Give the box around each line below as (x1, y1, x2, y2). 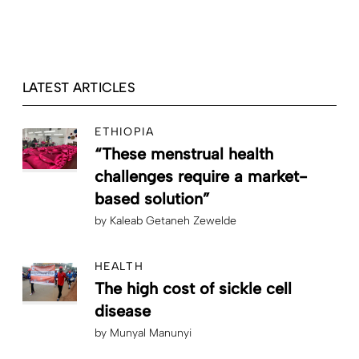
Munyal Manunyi (110, 326, 192, 341)
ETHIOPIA (95, 125, 154, 139)
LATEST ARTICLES (22, 80, 135, 96)
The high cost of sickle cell (95, 279, 292, 299)
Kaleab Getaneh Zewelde (110, 214, 236, 228)
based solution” (95, 189, 210, 209)
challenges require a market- (95, 167, 307, 187)
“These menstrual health (95, 144, 273, 164)
